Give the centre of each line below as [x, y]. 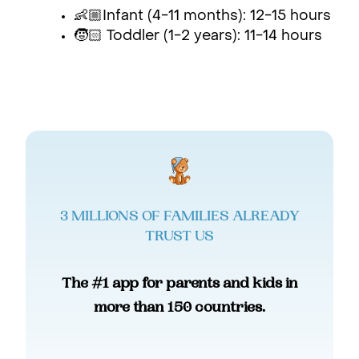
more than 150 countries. [179, 307]
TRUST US [179, 236]
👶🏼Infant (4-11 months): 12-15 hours [202, 16]
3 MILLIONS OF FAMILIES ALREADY [179, 216]
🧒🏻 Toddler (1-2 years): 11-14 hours [198, 36]
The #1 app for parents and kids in [179, 283]
